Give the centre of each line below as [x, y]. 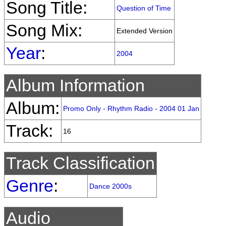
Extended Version [145, 31]
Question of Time [144, 8]
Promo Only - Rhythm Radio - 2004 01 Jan [131, 108]
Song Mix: [44, 31]
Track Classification [80, 163]
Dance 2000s [110, 186]
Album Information [75, 86]
